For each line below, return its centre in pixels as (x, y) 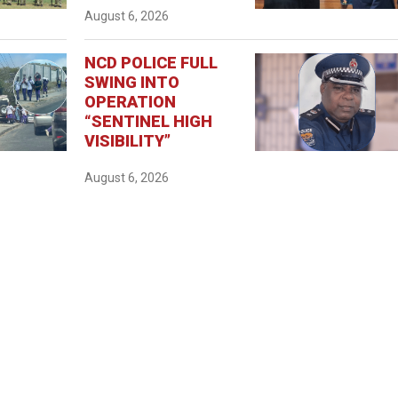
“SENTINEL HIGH (149, 121)
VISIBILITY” (128, 140)
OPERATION (131, 101)
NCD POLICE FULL (151, 62)
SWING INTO (132, 82)
